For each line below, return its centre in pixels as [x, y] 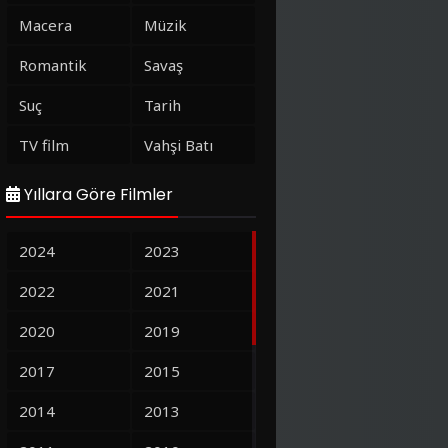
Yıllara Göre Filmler [96, 194]
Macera [45, 25]
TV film [44, 145]
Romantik [53, 65]
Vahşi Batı [178, 145]
